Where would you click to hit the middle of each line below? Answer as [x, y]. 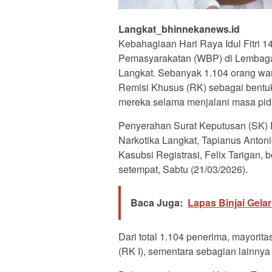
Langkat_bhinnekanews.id [179, 29]
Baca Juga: [157, 203]
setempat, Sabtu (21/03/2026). [183, 169]
